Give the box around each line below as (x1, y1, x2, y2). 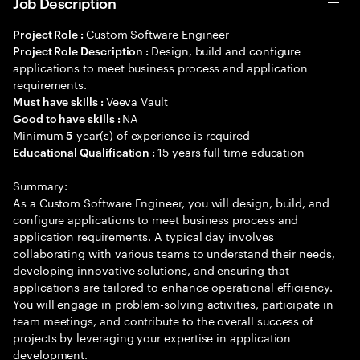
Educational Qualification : (13, 144, 158, 159)
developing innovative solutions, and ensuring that (13, 260, 289, 278)
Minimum (13, 125, 67, 143)
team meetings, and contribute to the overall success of (13, 311, 314, 329)
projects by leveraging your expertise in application (13, 328, 292, 346)
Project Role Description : (13, 43, 152, 58)
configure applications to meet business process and (13, 210, 299, 227)
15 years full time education (157, 142, 305, 160)
